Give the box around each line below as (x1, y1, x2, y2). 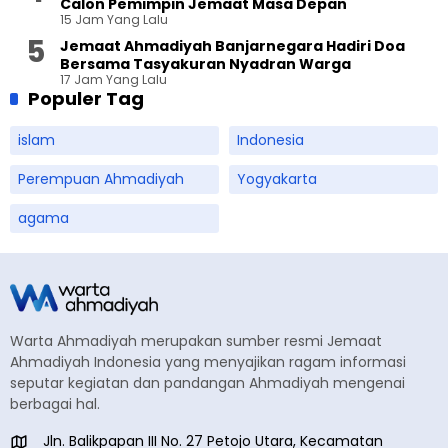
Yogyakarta (237, 169, 317, 189)
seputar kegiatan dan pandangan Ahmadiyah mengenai (10, 373, 405, 393)
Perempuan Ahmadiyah (18, 169, 184, 189)
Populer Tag (28, 86, 144, 111)
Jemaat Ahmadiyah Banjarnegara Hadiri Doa (60, 36, 405, 56)
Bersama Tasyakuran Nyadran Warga (60, 54, 351, 74)
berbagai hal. (10, 394, 100, 414)
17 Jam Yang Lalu (60, 71, 167, 88)
